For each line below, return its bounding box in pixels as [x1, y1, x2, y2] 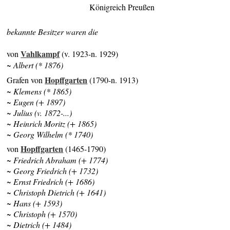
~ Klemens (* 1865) [7, 85, 72, 97]
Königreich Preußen [89, 1, 155, 12]
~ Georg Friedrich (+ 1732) [7, 165, 99, 177]
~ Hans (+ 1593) [7, 198, 63, 209]
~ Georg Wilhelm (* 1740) [7, 128, 93, 140]
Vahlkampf [21, 48, 60, 60]
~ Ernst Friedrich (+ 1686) [7, 176, 95, 187]
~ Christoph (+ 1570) [7, 208, 78, 220]
